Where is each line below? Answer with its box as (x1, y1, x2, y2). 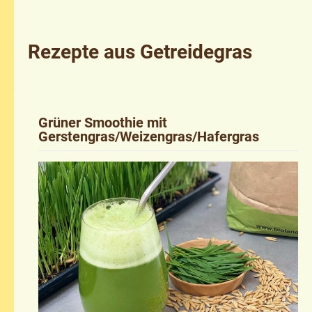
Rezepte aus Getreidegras (28, 40, 252, 63)
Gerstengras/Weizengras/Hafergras (38, 127, 259, 145)
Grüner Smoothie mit (38, 114, 167, 131)
